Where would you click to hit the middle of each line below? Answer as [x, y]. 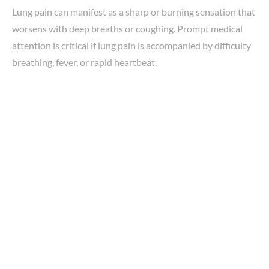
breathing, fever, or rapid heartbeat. [84, 62]
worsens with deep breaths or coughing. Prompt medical [127, 28]
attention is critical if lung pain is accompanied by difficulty [131, 45]
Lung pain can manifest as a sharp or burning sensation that [134, 11]
